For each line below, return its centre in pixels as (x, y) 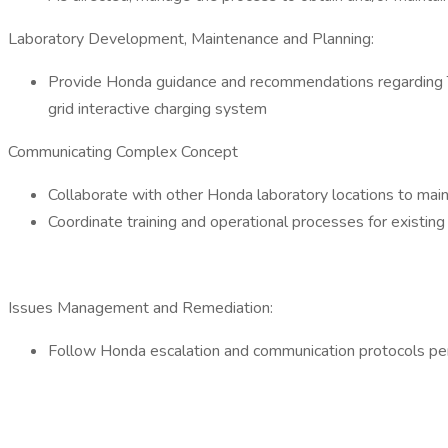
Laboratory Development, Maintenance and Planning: (191, 39)
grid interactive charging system (157, 109)
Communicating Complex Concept (123, 152)
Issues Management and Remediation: (140, 308)
